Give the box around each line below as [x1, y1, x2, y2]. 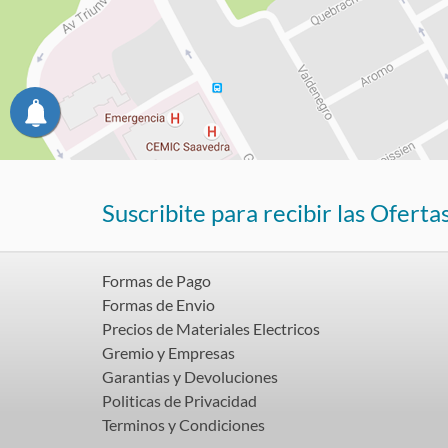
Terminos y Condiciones [102, 414, 265, 434]
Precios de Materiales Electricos [102, 318, 320, 338]
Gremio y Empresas [102, 342, 235, 362]
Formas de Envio [102, 294, 215, 314]
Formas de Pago [102, 270, 211, 290]
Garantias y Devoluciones [102, 366, 278, 386]
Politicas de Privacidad [102, 390, 257, 410]
